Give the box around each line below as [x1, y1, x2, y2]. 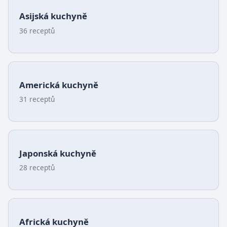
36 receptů [19, 25, 55, 35]
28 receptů [19, 162, 55, 172]
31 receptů [19, 94, 55, 104]
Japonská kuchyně [19, 147, 96, 159]
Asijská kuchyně [19, 10, 87, 22]
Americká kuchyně [19, 79, 98, 91]
